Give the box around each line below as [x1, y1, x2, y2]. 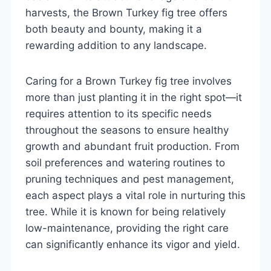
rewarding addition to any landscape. [25, 39, 207, 51]
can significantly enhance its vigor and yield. [25, 238, 240, 250]
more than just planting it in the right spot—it [25, 91, 242, 103]
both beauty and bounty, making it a [25, 22, 202, 35]
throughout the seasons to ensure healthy [25, 123, 229, 136]
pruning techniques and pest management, [25, 172, 234, 185]
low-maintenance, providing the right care [25, 221, 229, 234]
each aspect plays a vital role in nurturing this [25, 189, 246, 201]
